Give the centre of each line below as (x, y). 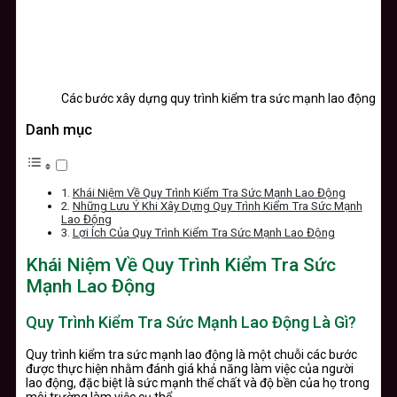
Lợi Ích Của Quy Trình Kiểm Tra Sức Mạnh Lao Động (203, 232)
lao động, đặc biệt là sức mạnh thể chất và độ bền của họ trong (198, 382)
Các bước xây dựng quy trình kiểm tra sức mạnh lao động (218, 98)
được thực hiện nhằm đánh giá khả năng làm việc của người (190, 368)
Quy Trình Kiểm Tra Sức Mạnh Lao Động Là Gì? (191, 322)
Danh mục (59, 129)
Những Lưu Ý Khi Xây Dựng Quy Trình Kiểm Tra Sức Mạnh (217, 206)
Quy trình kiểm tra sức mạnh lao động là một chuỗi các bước (191, 354)
